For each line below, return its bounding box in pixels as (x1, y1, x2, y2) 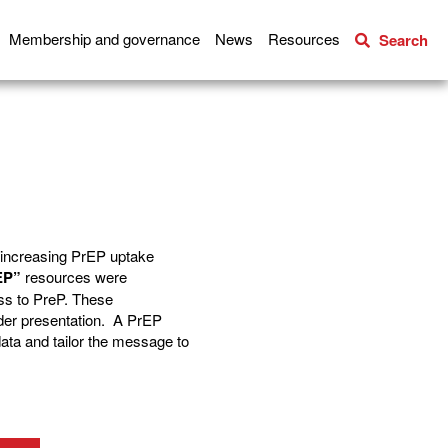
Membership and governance (9, 28, 200, 49)
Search (379, 29, 428, 51)
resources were (20, 266, 127, 287)
